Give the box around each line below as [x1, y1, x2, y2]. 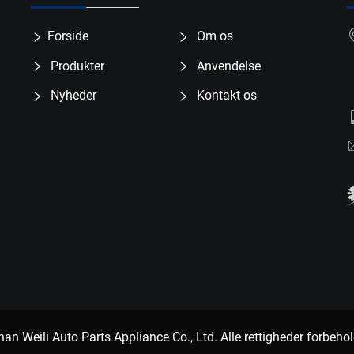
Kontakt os [194, 88, 258, 104]
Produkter [47, 58, 104, 73]
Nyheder [47, 88, 96, 104]
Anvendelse [194, 58, 262, 73]
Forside [47, 28, 88, 43]
